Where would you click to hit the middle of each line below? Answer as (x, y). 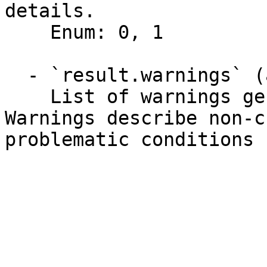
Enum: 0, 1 (27, 32)
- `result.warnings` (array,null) (16, 75)
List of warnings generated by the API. (27, 97)
